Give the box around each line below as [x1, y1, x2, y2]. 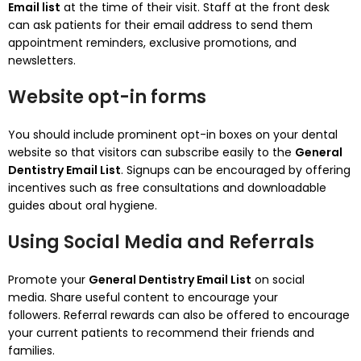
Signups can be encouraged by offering [127, 162, 351, 178]
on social [251, 272, 305, 288]
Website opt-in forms [8, 85, 206, 110]
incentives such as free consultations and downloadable [8, 180, 326, 196]
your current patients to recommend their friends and [8, 325, 314, 341]
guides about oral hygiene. [8, 197, 157, 214]
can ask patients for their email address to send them [8, 17, 313, 33]
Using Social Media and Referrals [8, 230, 314, 255]
